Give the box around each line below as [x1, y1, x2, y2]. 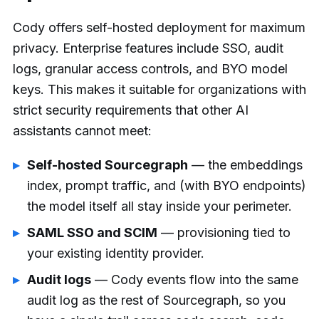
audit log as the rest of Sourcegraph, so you [27, 293, 286, 308]
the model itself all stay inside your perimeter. [27, 199, 292, 214]
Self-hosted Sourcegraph [27, 157, 188, 173]
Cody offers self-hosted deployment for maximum [13, 19, 305, 35]
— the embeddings [188, 157, 303, 173]
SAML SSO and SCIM [27, 225, 157, 241]
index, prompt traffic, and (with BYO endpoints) [27, 178, 306, 194]
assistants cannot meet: [13, 122, 152, 138]
